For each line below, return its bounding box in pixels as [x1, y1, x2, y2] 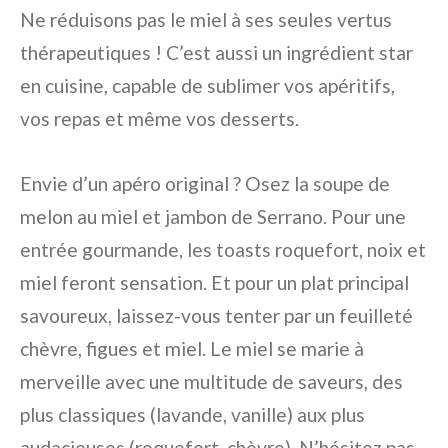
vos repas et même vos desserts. [20, 106, 299, 130]
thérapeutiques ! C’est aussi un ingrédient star [20, 40, 413, 64]
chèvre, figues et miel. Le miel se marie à [20, 336, 364, 360]
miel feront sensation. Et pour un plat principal [20, 270, 409, 294]
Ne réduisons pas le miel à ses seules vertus [20, 7, 392, 31]
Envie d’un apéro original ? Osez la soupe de [20, 171, 390, 195]
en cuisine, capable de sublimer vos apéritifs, [20, 73, 395, 97]
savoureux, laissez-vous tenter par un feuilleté [20, 303, 413, 327]
